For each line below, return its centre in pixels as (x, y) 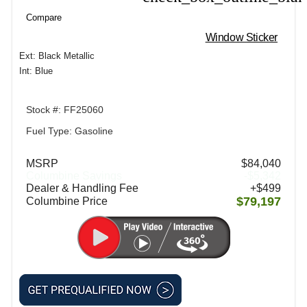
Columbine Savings (74, 175)
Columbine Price (67, 201)
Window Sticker (241, 37)
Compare (44, 17)
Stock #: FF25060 (65, 110)
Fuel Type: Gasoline (70, 131)
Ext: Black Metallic (57, 56)
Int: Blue (36, 71)
